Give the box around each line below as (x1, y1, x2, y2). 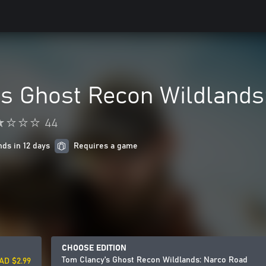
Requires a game (74, 142, 138, 150)
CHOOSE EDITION (62, 244, 126, 252)
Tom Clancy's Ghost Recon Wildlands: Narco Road (62, 256, 248, 264)
